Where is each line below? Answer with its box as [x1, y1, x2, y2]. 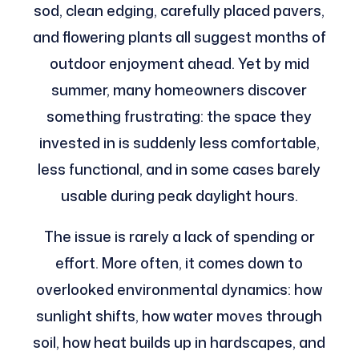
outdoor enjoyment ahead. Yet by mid [49, 53, 309, 75]
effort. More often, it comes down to [55, 252, 304, 274]
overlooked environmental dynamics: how [36, 279, 323, 301]
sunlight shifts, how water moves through [36, 305, 323, 327]
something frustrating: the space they [46, 106, 313, 127]
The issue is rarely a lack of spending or [43, 226, 315, 248]
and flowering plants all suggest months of [32, 26, 326, 48]
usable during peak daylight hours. [60, 185, 298, 207]
